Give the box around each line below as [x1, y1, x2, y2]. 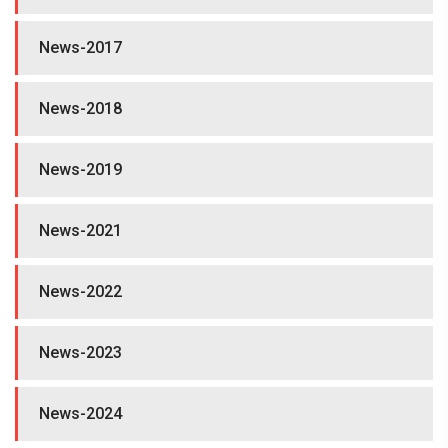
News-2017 [39, 38, 122, 57]
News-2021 [39, 221, 122, 240]
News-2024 [39, 404, 122, 423]
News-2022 [39, 282, 122, 301]
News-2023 [39, 343, 122, 362]
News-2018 [39, 99, 122, 118]
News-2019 [39, 160, 122, 179]
